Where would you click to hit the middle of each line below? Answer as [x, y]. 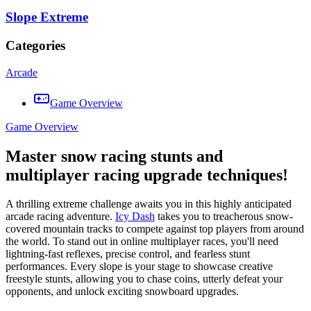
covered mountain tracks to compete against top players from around [155, 229]
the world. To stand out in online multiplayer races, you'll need [142, 242]
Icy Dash [135, 217]
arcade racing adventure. [60, 217]
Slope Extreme [47, 17]
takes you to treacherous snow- [224, 217]
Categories [35, 45]
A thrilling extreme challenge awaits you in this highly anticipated [149, 204]
